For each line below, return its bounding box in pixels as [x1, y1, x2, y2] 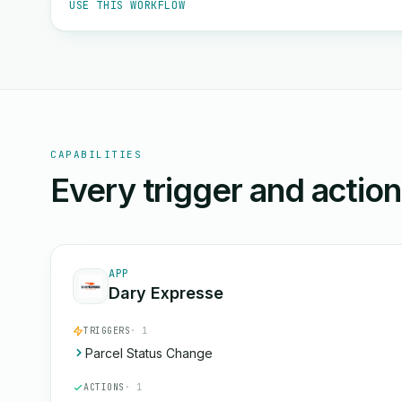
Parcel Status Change [85, 345, 213, 361]
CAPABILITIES [50, 148, 143, 161]
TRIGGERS [83, 325, 130, 336]
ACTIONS [83, 381, 125, 393]
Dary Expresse [109, 284, 223, 302]
